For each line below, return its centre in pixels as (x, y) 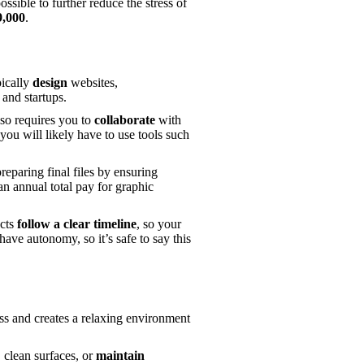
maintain (120, 355)
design (52, 82)
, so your (159, 223)
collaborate (125, 119)
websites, (94, 82)
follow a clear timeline (77, 223)
